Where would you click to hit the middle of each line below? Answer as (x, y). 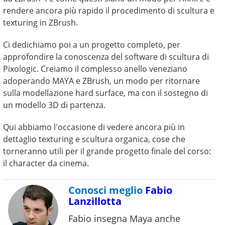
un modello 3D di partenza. (54, 105)
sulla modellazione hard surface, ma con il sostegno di (106, 93)
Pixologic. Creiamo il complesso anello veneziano (95, 69)
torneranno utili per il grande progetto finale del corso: (107, 151)
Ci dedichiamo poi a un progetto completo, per (92, 45)
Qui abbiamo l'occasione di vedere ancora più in (94, 127)
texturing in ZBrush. (41, 23)
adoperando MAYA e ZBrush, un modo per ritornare (102, 81)
